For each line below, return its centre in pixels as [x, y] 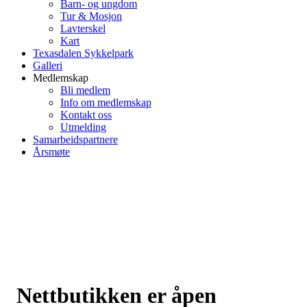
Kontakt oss [86, 114]
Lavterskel [83, 28]
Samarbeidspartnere [75, 139]
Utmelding [83, 127]
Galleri [48, 65]
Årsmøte [51, 151]
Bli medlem [85, 90]
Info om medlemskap [106, 102]
